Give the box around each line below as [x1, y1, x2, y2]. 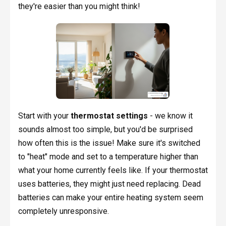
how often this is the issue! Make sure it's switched [18, 138, 200, 148]
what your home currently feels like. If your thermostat [18, 165, 208, 176]
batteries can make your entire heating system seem [18, 193, 203, 203]
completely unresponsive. [18, 206, 109, 216]
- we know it [147, 111, 193, 121]
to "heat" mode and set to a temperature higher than [18, 152, 198, 162]
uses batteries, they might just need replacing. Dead [18, 179, 201, 189]
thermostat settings [70, 111, 148, 121]
